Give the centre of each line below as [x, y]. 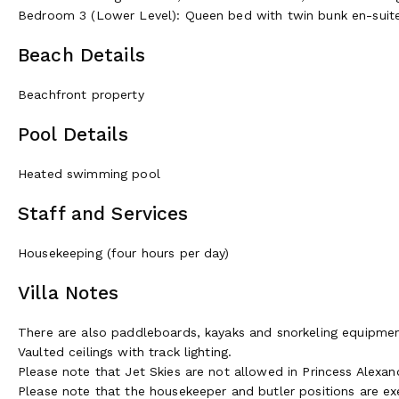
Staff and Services [103, 213]
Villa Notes [69, 292]
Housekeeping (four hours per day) [124, 252]
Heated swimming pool [89, 173]
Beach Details [81, 54]
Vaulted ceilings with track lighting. [125, 351]
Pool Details [73, 134]
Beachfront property [81, 94]
